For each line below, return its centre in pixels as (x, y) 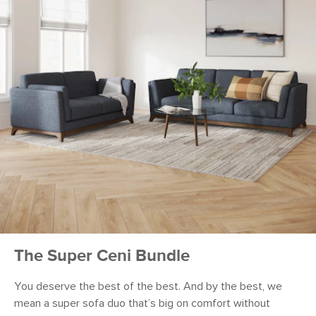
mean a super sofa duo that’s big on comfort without (142, 304)
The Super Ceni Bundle (102, 256)
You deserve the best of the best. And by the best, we (148, 287)
